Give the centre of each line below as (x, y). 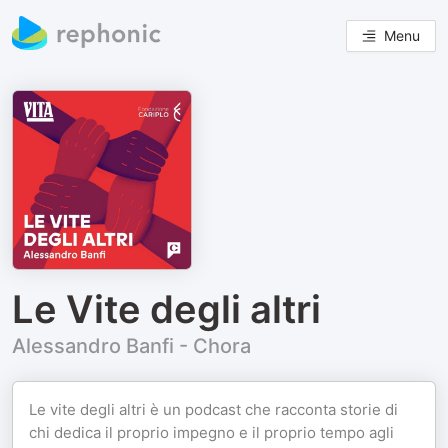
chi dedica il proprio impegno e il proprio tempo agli (211, 432)
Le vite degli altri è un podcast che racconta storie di (213, 409)
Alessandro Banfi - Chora (131, 346)
